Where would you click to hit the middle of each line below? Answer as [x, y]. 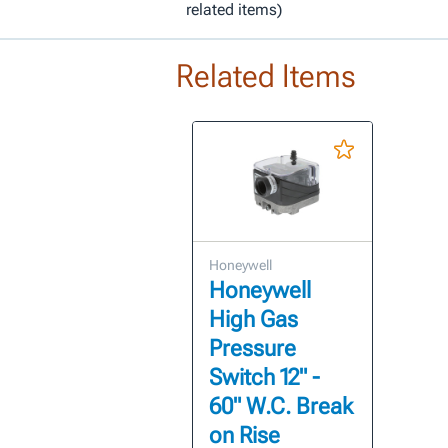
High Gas [253, 320]
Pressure [252, 349]
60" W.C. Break [280, 407]
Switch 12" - [264, 378]
